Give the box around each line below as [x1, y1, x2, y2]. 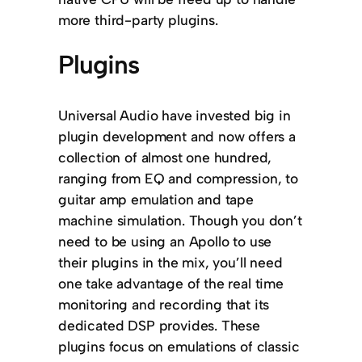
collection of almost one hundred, [58, 148, 272, 166]
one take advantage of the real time [58, 274, 284, 292]
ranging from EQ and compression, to [58, 169, 298, 187]
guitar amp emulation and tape [58, 190, 254, 208]
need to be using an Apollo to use [58, 232, 272, 250]
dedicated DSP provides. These [58, 316, 260, 334]
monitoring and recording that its [58, 295, 270, 313]
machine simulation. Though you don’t [58, 211, 302, 229]
